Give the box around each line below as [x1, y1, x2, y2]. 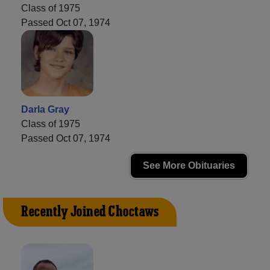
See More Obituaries [143, 160, 235, 171]
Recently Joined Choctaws [21, 202, 159, 222]
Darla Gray [21, 104, 69, 115]
